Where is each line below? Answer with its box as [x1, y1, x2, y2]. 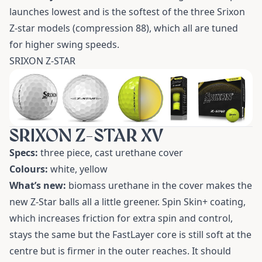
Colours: [9, 162, 48, 175]
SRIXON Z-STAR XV [9, 125, 163, 145]
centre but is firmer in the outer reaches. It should [9, 244, 231, 257]
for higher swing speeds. [9, 38, 119, 51]
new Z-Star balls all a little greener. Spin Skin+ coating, [9, 195, 246, 208]
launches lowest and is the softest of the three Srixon [9, 5, 245, 19]
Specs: [9, 146, 38, 159]
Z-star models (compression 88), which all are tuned [9, 22, 238, 35]
